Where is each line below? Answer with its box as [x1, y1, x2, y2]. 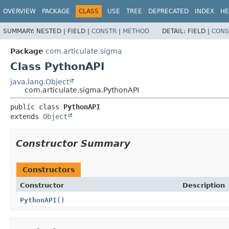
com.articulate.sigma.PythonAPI [25, 85, 139, 94]
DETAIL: [162, 27, 188, 35]
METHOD [123, 27, 149, 35]
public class [10, 102, 63, 111]
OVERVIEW [3, 8, 36, 15]
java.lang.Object [10, 77, 69, 86]
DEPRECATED [148, 8, 189, 15]
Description [182, 181, 225, 189]
